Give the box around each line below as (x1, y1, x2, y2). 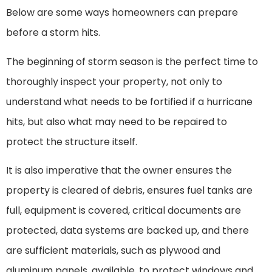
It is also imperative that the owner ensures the (6, 163, 232, 177)
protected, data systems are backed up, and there (6, 223, 249, 237)
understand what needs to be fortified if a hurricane (6, 94, 253, 109)
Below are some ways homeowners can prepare (6, 5, 238, 20)
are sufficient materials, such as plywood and (6, 243, 220, 257)
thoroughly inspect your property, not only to (6, 74, 222, 89)
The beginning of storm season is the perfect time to (6, 54, 258, 69)
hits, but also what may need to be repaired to (6, 114, 227, 129)
